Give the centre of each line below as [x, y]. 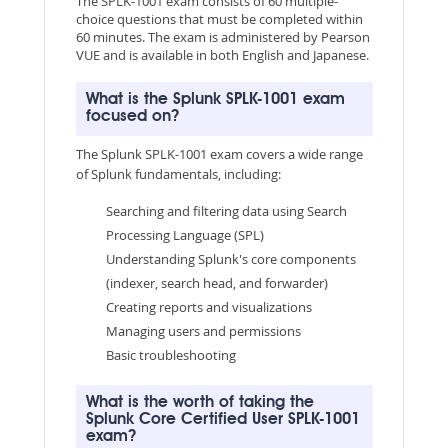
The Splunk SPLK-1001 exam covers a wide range [219, 153]
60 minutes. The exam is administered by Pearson [222, 36]
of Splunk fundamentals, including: [178, 173]
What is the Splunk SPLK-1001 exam [215, 99]
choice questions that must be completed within [219, 18]
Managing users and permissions [203, 330]
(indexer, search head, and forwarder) [216, 282]
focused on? [132, 116]
